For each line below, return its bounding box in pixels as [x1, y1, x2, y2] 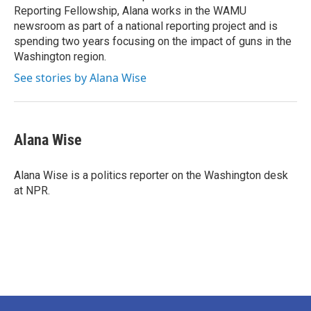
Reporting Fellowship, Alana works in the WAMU [14, 4, 246, 17]
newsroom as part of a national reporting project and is [14, 19, 278, 33]
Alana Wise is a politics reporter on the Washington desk [14, 169, 288, 182]
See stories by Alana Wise [14, 70, 146, 85]
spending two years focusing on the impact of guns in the [14, 35, 292, 48]
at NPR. [14, 184, 50, 197]
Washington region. [14, 50, 106, 63]
